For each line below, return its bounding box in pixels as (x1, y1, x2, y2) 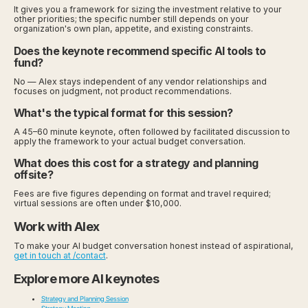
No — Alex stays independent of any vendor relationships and (13, 76, 267, 87)
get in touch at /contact (13, 250, 106, 261)
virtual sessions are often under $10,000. (13, 197, 181, 208)
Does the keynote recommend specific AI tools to (13, 44, 266, 58)
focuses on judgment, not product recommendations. (13, 85, 232, 96)
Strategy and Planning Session (41, 294, 129, 303)
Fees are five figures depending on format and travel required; (13, 188, 271, 199)
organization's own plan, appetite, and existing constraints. (13, 23, 253, 34)
